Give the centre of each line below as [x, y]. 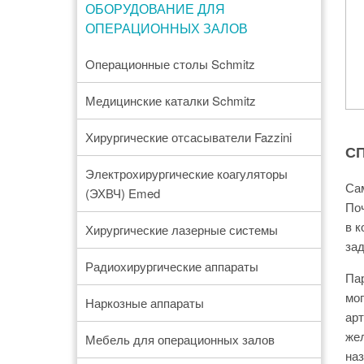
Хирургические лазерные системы [181, 230]
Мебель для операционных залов [180, 339]
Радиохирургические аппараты [171, 266]
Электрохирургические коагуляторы [186, 173]
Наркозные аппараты [144, 303]
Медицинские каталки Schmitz [170, 100]
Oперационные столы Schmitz [170, 64]
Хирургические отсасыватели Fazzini [188, 137]
